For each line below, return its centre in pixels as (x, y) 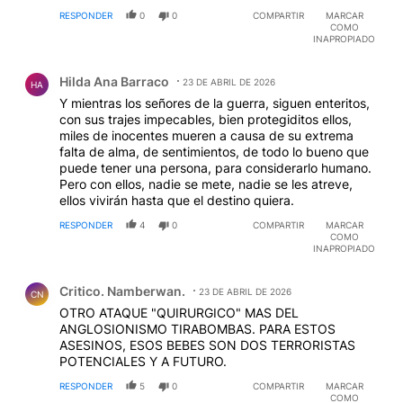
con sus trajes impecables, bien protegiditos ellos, (206, 120)
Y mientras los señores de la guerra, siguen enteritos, (215, 103)
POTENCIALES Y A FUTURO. (143, 362)
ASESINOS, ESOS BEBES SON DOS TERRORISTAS (207, 345)
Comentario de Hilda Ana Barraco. (131, 68)
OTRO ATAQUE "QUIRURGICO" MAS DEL (179, 313)
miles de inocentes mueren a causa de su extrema (206, 136)
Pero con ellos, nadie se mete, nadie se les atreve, (206, 184)
